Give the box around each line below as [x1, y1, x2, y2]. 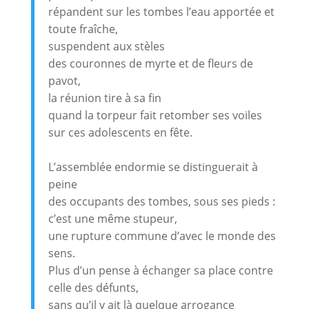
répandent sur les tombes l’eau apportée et [48, 3, 275, 19]
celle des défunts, [48, 279, 139, 295]
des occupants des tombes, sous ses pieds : [48, 193, 275, 209]
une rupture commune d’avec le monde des [48, 228, 276, 243]
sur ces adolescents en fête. [48, 124, 192, 140]
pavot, [48, 72, 81, 88]
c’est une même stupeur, [48, 210, 177, 226]
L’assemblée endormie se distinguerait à [48, 159, 258, 175]
